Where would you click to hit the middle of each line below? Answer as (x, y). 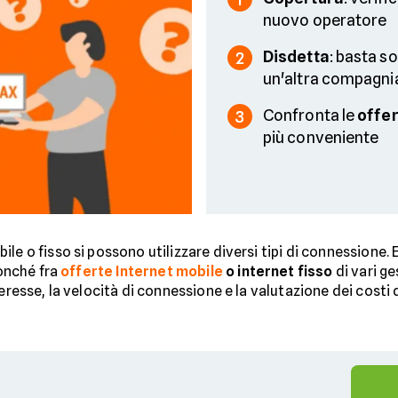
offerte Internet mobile (142, 271)
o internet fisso (279, 271)
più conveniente (321, 137)
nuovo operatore (325, 20)
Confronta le (310, 115)
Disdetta (296, 56)
